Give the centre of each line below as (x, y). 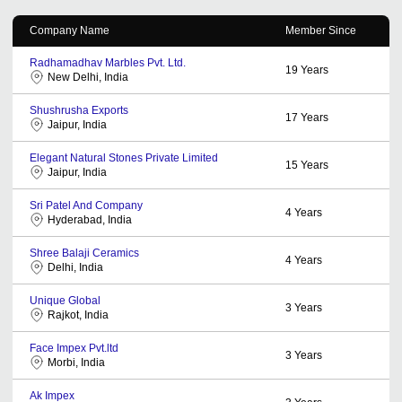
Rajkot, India (78, 315)
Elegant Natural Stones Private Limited (124, 157)
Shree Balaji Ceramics (84, 253)
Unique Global (65, 300)
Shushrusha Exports (79, 110)
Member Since (321, 30)
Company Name (70, 30)
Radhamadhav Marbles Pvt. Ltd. (108, 62)
